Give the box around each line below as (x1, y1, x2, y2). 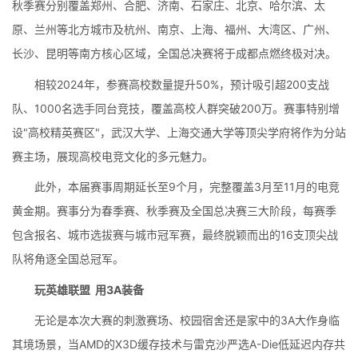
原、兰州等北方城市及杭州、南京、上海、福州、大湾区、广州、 (12, 22, 336, 36)
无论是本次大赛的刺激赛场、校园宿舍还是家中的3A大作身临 (34, 313, 340, 327)
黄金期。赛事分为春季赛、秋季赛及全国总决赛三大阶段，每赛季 (12, 204, 336, 217)
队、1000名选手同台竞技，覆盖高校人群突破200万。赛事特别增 (12, 101, 340, 115)
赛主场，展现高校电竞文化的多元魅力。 (12, 149, 213, 163)
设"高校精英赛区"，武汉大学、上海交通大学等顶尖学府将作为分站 (12, 125, 346, 139)
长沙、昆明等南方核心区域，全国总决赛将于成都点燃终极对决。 (12, 46, 336, 60)
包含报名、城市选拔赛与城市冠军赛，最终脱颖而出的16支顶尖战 (12, 228, 338, 241)
